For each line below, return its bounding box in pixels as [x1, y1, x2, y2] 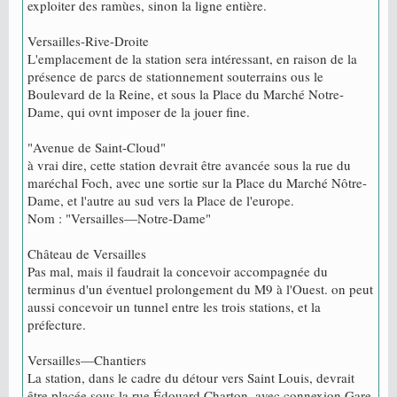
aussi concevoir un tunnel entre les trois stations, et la [27, 298, 321, 316]
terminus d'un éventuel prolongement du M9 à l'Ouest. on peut [27, 280, 373, 299]
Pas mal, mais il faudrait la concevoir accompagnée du [27, 262, 328, 281]
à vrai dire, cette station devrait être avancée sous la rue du [27, 156, 351, 175]
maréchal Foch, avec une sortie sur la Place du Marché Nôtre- [27, 174, 367, 192]
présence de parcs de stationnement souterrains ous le [27, 67, 323, 86]
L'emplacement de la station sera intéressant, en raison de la [27, 50, 357, 68]
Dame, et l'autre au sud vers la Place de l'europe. [27, 191, 294, 210]
